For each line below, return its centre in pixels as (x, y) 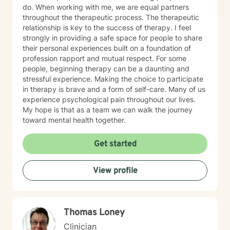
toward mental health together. (74, 120)
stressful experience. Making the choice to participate (113, 79)
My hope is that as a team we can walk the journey (108, 110)
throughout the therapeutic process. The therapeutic (111, 17)
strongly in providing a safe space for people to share (112, 38)
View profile (115, 171)
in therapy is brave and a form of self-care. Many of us (114, 89)
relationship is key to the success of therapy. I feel (107, 27)
